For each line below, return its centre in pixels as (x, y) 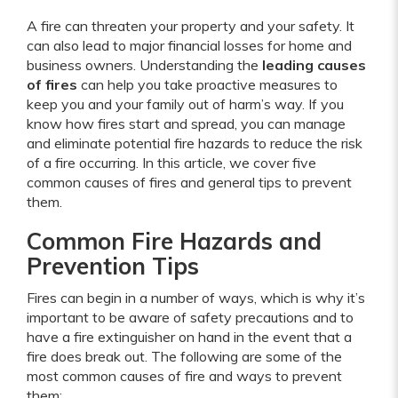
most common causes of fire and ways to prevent (184, 375)
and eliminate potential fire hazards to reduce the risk (195, 143)
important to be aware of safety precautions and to (190, 317)
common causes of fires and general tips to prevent (189, 182)
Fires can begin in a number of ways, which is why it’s (196, 297)
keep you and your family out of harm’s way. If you (185, 103)
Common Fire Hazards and (174, 241)
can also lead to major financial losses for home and (189, 45)
